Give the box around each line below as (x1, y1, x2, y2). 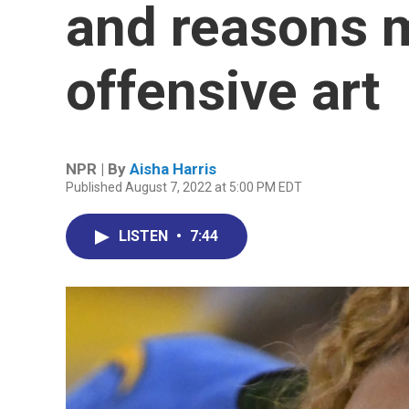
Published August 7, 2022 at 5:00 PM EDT (66, 180, 302, 194)
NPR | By (66, 160, 130, 178)
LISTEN (119, 227, 172, 245)
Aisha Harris (130, 160, 216, 178)
